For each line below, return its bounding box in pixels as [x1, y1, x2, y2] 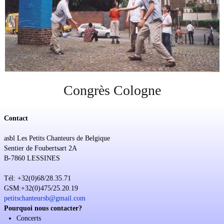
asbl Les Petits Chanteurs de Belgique [4, 134, 110, 142]
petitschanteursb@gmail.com [4, 194, 85, 202]
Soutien [9, 9, 32, 16]
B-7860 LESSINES [4, 154, 60, 162]
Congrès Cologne [63, 82, 161, 98]
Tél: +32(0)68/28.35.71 [4, 174, 71, 182]
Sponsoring [9, 29, 43, 36]
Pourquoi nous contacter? [4, 204, 82, 212]
